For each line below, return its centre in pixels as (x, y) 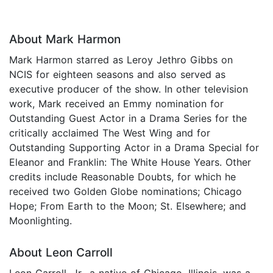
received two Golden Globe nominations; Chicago (126, 192)
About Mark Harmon (65, 40)
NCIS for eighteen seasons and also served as (117, 75)
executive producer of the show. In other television (129, 89)
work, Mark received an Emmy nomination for (116, 104)
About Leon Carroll (61, 253)
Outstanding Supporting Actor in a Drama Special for (134, 148)
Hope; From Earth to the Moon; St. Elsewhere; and (128, 206)
